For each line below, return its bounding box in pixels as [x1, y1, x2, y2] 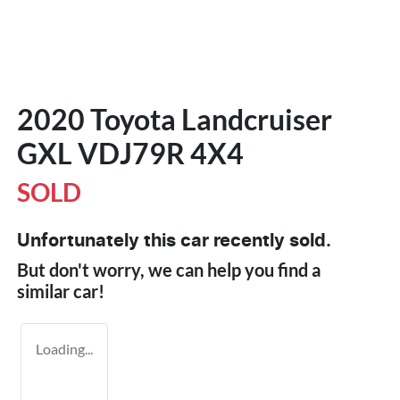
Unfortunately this [17, 231, 180, 250]
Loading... [36, 339, 93, 357]
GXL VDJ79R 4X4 [17, 135, 244, 171]
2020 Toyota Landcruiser [17, 101, 332, 137]
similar [17, 279, 73, 302]
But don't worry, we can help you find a [17, 258, 321, 280]
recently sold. [209, 231, 331, 250]
